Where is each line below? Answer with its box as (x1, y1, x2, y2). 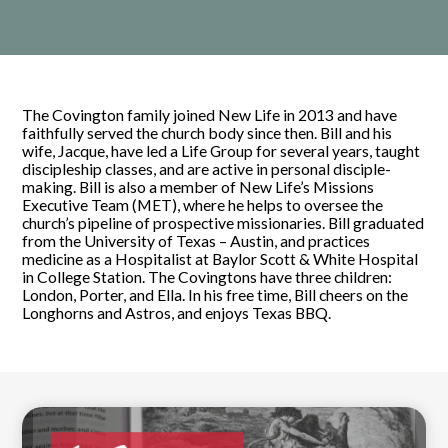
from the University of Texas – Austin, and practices (22, 230, 371, 250)
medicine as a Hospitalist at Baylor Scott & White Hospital (22, 248, 419, 268)
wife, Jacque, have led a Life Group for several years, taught (22, 140, 421, 160)
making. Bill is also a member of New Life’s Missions (22, 176, 375, 196)
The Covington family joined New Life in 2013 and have (22, 104, 398, 124)
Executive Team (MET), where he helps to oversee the (22, 194, 384, 214)
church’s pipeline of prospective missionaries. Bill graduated (22, 212, 425, 232)
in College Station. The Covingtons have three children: (22, 266, 393, 286)
